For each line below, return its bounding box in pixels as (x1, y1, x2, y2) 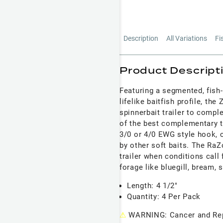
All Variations (166, 34, 207, 43)
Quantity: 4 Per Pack (127, 192, 201, 202)
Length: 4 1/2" (127, 181, 178, 191)
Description (123, 34, 158, 43)
